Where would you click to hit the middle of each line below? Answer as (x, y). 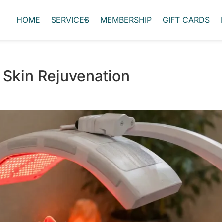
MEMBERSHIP (126, 20)
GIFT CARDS (186, 20)
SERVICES (70, 20)
